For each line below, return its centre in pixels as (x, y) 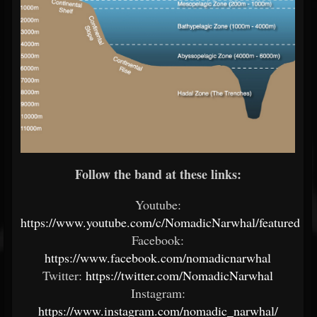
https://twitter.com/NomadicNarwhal (179, 276)
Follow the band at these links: (158, 174)
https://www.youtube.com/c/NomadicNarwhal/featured (160, 223)
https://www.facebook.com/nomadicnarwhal (158, 258)
